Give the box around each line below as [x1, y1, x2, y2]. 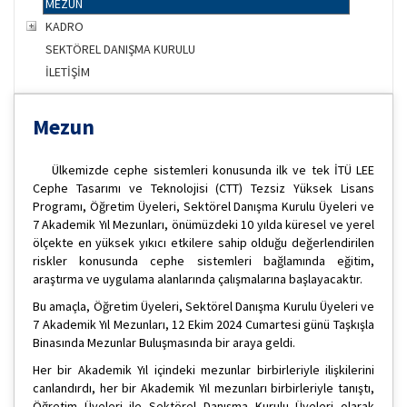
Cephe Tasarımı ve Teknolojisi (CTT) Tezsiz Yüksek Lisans [33, 180, 374, 197]
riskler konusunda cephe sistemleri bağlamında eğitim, [33, 253, 374, 270]
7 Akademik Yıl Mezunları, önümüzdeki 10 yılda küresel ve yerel [33, 216, 374, 233]
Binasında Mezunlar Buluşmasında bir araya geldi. [33, 334, 295, 352]
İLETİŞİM [45, 64, 90, 81]
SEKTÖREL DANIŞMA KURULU [45, 41, 195, 58]
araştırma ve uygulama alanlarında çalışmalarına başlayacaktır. [33, 271, 362, 288]
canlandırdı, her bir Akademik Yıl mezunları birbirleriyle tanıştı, [33, 380, 374, 397]
